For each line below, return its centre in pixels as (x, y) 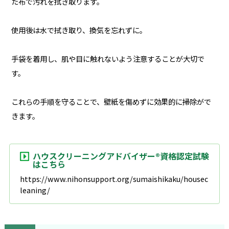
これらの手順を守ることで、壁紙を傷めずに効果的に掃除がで (111, 101)
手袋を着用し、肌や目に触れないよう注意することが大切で (108, 58)
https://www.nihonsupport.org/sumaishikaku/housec (114, 178)
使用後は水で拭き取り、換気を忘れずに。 (79, 30)
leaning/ (35, 190)
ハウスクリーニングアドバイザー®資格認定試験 (121, 156)
